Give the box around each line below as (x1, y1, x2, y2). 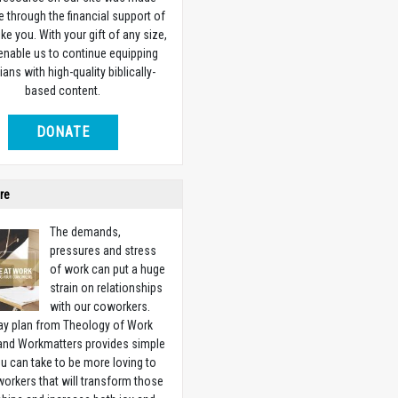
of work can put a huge (50, 261, 166, 276)
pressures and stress (50, 243, 157, 258)
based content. (25, 83, 101, 98)
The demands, (50, 224, 122, 239)
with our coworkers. (50, 298, 151, 314)
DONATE (36, 123, 90, 140)
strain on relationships (50, 280, 163, 295)
